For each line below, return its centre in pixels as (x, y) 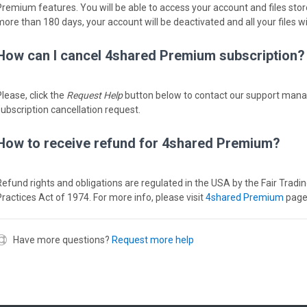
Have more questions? (61, 240)
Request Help (95, 95)
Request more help (153, 240)
